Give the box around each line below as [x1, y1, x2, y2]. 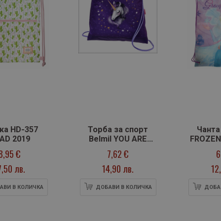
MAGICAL [100, 144, 136, 153]
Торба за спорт [88, 125, 148, 135]
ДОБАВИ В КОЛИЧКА [95, 184, 152, 191]
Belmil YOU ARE [89, 134, 147, 144]
